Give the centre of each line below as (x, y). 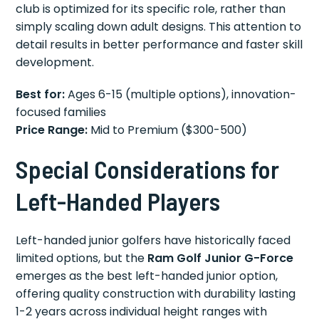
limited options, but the (82, 258)
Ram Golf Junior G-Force (221, 258)
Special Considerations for (148, 169)
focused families (61, 113)
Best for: (41, 95)
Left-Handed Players (118, 201)
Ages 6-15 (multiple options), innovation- (181, 95)
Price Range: (52, 130)
